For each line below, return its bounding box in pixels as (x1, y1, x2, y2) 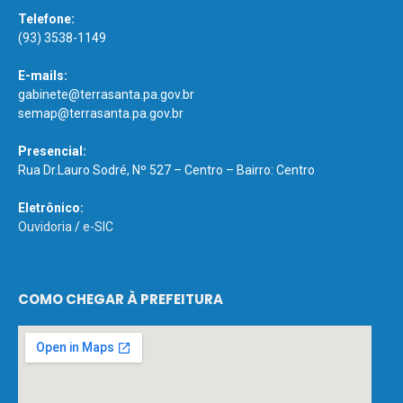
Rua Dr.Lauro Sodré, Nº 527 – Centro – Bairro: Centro (18, 162, 315, 177)
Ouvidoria (18, 219, 72, 234)
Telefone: (18, 11, 75, 26)
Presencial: (18, 143, 86, 158)
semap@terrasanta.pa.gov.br (18, 105, 184, 121)
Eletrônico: (18, 200, 84, 215)
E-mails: (18, 67, 67, 83)
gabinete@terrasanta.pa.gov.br (18, 86, 194, 102)
